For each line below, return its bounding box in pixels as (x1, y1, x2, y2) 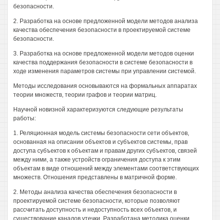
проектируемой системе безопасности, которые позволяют (13, 197, 180, 204)
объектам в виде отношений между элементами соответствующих (13, 165, 199, 172)
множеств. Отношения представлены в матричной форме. (13, 174, 177, 181)
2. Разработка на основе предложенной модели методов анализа (13, 18, 198, 25)
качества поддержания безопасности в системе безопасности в (13, 59, 192, 66)
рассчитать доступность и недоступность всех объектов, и (13, 206, 177, 213)
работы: (13, 115, 36, 122)
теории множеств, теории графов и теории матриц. (13, 91, 157, 98)
